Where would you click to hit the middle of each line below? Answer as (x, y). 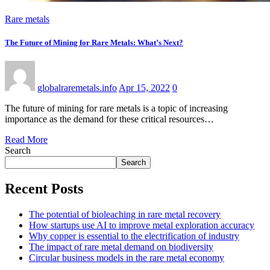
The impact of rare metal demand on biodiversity (121, 246)
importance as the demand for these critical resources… (109, 119)
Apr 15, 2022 (144, 88)
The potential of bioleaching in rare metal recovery (125, 214)
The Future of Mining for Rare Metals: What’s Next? (94, 42)
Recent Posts (44, 189)
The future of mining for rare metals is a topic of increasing (116, 108)
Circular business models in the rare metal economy (127, 257)
